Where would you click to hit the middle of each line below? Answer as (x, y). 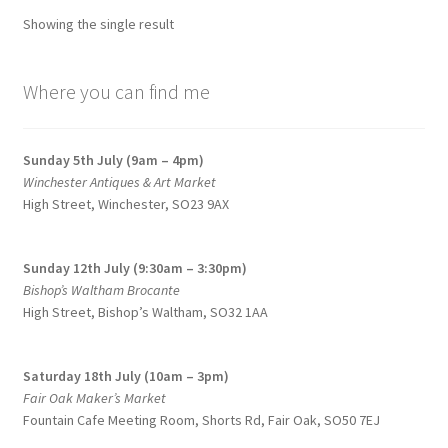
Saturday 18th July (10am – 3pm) (125, 375)
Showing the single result (98, 23)
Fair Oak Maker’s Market (94, 397)
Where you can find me (116, 92)
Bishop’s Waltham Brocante (102, 289)
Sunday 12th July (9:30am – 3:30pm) (134, 267)
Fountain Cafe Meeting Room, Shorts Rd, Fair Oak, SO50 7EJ (201, 419)
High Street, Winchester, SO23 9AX (125, 204)
